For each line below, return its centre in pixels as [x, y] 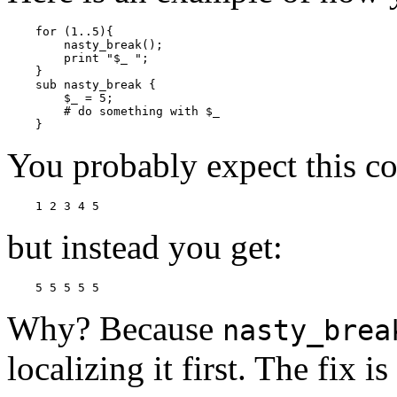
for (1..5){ [60, 31]
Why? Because [115, 328]
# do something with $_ [113, 111]
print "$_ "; [78, 58]
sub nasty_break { [82, 84]
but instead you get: [145, 246]
